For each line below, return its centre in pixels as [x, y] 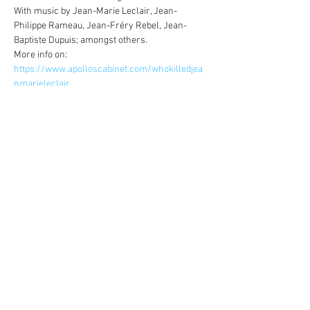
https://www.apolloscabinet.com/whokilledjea [108, 70]
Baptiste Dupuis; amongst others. [81, 40]
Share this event [62, 161]
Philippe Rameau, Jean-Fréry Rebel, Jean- [100, 26]
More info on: [42, 55]
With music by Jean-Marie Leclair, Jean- [95, 11]
